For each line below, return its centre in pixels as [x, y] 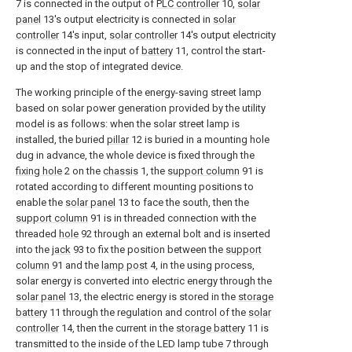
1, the [153, 171]
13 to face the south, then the [182, 202]
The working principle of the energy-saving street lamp [139, 92]
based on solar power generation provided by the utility [141, 108]
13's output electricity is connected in [127, 19]
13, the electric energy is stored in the [152, 297]
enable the [40, 202]
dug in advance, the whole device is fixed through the [135, 155]
